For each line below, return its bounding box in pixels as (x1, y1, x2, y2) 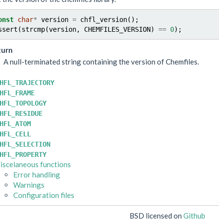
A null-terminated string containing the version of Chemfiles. (3, 57, 199, 66)
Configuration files (13, 190, 74, 199)
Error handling (13, 170, 60, 179)
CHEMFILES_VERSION (84, 25, 151, 33)
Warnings (13, 180, 44, 189)
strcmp (21, 25, 45, 33)
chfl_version (80, 16, 127, 23)
